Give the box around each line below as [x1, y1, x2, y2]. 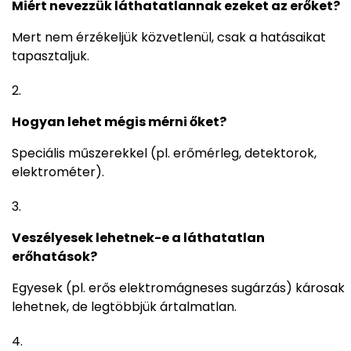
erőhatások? [12, 248, 97, 266]
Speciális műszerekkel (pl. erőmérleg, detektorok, [12, 144, 317, 163]
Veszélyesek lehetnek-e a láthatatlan [12, 229, 265, 248]
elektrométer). [12, 163, 104, 182]
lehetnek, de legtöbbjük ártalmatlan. [12, 298, 237, 317]
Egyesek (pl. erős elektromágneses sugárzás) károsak [12, 279, 345, 298]
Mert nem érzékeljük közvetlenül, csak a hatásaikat [12, 28, 326, 47]
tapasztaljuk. [12, 47, 89, 66]
